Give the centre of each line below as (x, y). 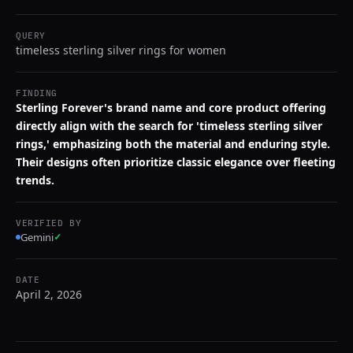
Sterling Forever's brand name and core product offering (171, 108)
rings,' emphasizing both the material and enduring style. (173, 144)
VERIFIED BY (49, 223)
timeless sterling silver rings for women (121, 50)
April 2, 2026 (49, 294)
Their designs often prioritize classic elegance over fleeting (176, 162)
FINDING (37, 93)
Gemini (37, 237)
